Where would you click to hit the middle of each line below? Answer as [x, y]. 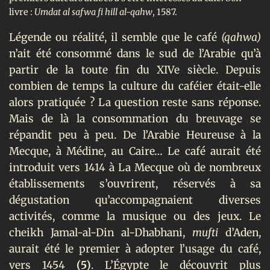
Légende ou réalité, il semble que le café [115, 38]
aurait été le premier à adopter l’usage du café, [135, 249]
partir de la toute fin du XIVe [94, 70]
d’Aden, [243, 233]
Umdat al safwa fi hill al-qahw [93, 12]
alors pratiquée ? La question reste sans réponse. [135, 103]
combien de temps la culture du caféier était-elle [135, 86]
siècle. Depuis [224, 70]
